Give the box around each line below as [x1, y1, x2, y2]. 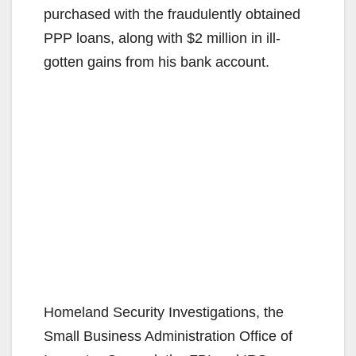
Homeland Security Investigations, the [44, 304, 284, 321]
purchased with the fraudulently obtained [44, 6, 300, 23]
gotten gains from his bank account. [44, 54, 269, 71]
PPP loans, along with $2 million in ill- [44, 30, 281, 47]
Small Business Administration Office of [44, 328, 292, 345]
